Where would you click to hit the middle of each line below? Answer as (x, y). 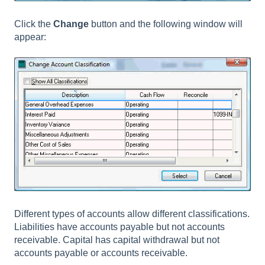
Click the (34, 24)
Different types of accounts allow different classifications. (132, 214)
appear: (30, 37)
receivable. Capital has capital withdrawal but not (117, 240)
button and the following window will (167, 24)
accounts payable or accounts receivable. (101, 253)
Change (72, 24)
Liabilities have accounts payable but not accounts (119, 227)
